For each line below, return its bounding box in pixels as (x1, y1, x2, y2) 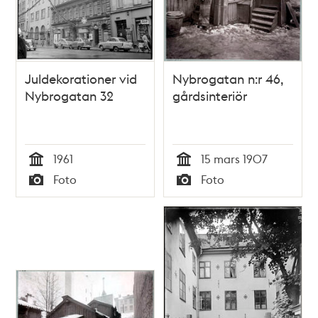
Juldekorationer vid (25, 70, 138, 87)
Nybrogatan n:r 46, (172, 70, 284, 87)
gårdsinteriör (172, 87, 247, 104)
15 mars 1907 (201, 151, 268, 167)
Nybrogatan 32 (25, 87, 114, 104)
